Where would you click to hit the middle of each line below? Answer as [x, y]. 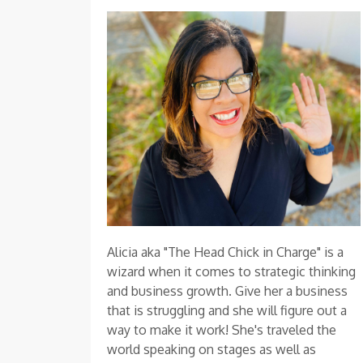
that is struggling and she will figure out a [227, 311]
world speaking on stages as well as [211, 350]
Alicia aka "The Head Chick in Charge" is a [225, 252]
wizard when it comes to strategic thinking [231, 272]
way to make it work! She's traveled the [222, 330]
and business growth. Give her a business [227, 291]
